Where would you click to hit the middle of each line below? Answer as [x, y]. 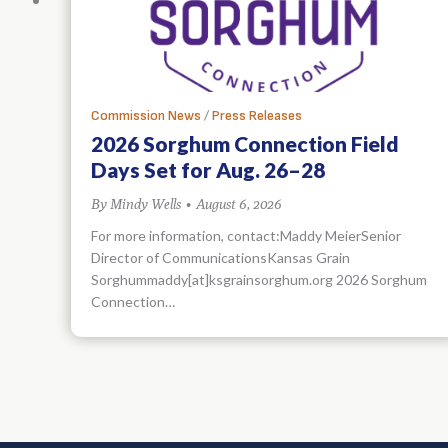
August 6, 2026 [238, 203]
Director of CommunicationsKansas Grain [220, 257]
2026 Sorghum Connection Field [245, 143]
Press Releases [257, 115]
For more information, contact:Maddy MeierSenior [246, 235]
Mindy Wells [145, 203]
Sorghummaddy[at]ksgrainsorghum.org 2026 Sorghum [259, 279]
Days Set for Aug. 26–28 [208, 169]
